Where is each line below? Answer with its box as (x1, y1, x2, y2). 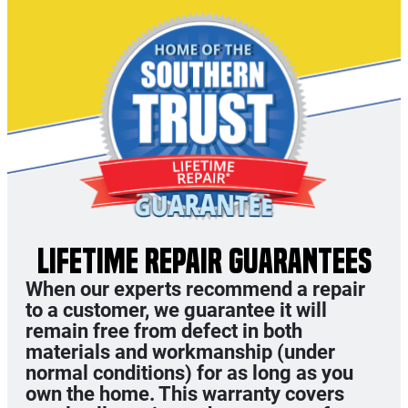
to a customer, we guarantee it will (25, 299, 327, 322)
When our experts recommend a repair (25, 278, 365, 301)
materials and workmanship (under (25, 341, 335, 364)
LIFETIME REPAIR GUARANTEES (36, 241, 372, 282)
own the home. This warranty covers (25, 382, 344, 406)
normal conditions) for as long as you (25, 362, 353, 385)
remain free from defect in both (25, 320, 302, 343)
